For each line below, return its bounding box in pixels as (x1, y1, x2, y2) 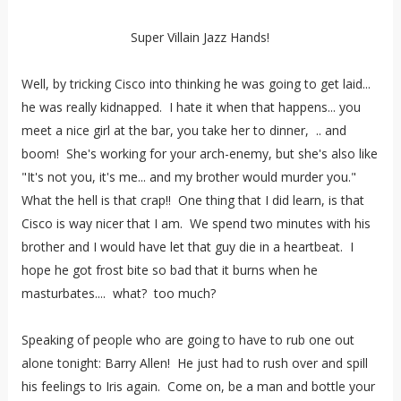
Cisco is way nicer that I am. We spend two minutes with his (21, 214, 371, 232)
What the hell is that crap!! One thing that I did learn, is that (21, 191, 364, 209)
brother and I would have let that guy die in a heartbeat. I (21, 237, 354, 255)
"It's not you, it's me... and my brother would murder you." (21, 167, 360, 185)
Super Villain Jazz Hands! (131, 28, 270, 46)
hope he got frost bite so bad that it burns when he (21, 260, 318, 278)
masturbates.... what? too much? (21, 284, 223, 302)
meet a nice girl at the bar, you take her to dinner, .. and (21, 121, 346, 139)
